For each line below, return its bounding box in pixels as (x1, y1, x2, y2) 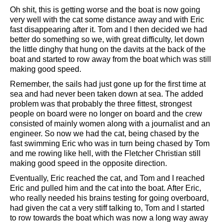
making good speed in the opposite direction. (10, 159, 167, 167)
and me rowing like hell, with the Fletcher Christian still (10, 149, 201, 158)
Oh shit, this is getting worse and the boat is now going (10, 5, 200, 14)
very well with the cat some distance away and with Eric (10, 15, 204, 24)
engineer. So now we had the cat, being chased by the (10, 129, 199, 138)
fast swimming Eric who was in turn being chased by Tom (10, 139, 210, 148)
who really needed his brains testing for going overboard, (10, 193, 209, 202)
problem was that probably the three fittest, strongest (10, 99, 192, 108)
